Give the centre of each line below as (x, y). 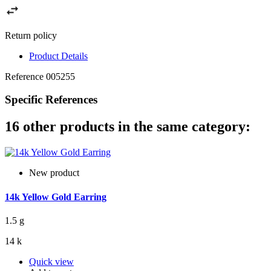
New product (54, 173)
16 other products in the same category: (128, 127)
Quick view (51, 261)
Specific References (51, 100)
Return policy (31, 35)
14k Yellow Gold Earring (56, 197)
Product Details (58, 56)
